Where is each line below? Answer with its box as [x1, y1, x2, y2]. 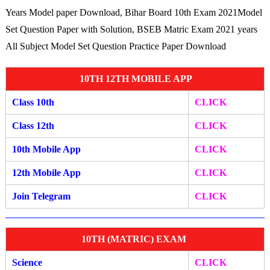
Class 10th [11, 96, 54, 107]
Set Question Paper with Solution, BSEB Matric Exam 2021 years [5, 24, 257, 34]
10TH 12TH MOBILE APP [77, 73, 193, 84]
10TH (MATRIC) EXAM [81, 234, 189, 245]
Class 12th [11, 120, 54, 131]
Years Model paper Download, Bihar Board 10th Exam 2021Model [5, 7, 262, 17]
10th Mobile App [11, 143, 81, 154]
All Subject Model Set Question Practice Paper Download [5, 40, 226, 51]
